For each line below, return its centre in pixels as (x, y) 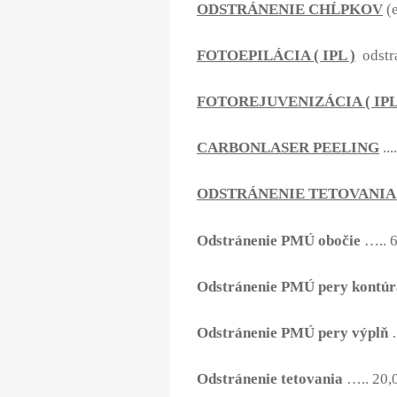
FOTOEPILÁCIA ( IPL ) (276, 55)
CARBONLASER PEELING (288, 148)
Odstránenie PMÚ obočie (280, 240)
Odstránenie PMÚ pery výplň (292, 332)
